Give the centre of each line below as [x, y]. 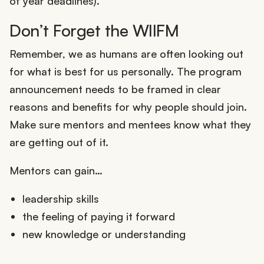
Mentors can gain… [56, 170]
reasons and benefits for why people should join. [128, 106]
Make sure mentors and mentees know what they [130, 124]
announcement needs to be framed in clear [115, 89]
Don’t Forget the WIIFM [94, 30]
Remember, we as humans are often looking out [126, 53]
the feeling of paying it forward [98, 216]
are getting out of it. [59, 142]
